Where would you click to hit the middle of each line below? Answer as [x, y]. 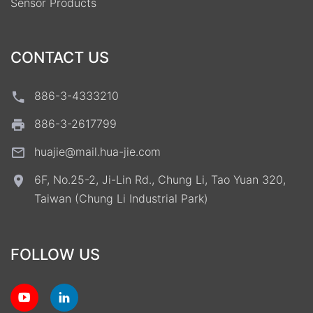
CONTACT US [60, 58]
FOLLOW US [55, 255]
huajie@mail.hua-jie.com [97, 152]
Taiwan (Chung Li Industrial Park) [121, 199]
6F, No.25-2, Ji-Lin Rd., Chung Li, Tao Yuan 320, [160, 180]
